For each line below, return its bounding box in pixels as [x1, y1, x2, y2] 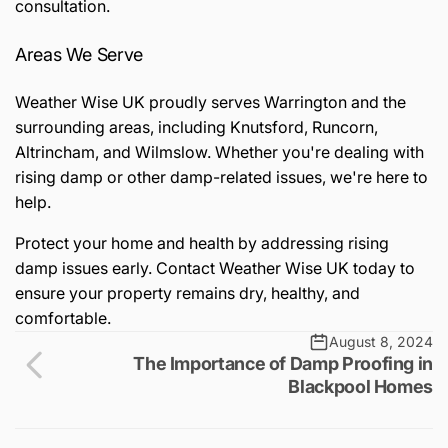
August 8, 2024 [329, 332, 433, 350]
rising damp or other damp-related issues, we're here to [15, 166, 428, 187]
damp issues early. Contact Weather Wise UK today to [15, 257, 415, 278]
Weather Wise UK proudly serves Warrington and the [15, 91, 406, 112]
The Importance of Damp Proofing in [133, 352, 433, 374]
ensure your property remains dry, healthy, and [15, 282, 360, 303]
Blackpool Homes [288, 375, 433, 397]
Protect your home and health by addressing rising [15, 232, 389, 253]
